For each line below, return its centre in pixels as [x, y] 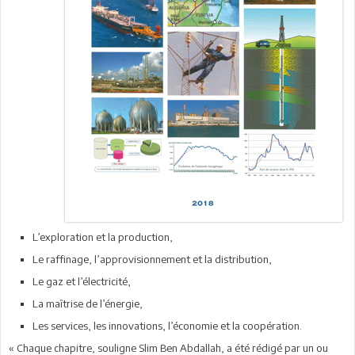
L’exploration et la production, [103, 237]
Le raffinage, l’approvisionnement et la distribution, [152, 259]
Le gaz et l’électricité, [82, 281]
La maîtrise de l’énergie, [88, 303]
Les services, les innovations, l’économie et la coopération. [167, 325]
